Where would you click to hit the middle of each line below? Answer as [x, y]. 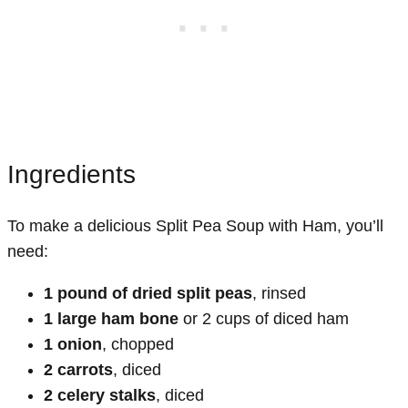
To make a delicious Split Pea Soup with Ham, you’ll [195, 225]
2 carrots [78, 369]
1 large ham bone [111, 318]
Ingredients [71, 175]
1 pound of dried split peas [148, 293]
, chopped [138, 344]
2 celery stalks [100, 395]
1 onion [73, 344]
